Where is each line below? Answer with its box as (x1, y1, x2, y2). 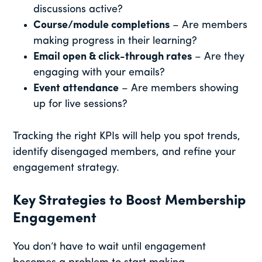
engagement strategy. (13, 163, 120, 174)
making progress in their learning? (33, 36, 198, 47)
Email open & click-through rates (33, 51, 192, 63)
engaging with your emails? (33, 67, 166, 79)
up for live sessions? (33, 99, 128, 111)
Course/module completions (33, 20, 170, 32)
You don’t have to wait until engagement (13, 242, 206, 253)
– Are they (192, 51, 245, 63)
